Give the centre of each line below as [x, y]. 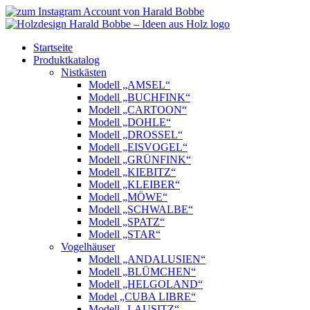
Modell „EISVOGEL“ [138, 147]
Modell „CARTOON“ [138, 110]
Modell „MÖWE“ [128, 197]
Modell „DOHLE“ [130, 122]
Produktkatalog [66, 60]
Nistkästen [84, 72]
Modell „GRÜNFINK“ [140, 159]
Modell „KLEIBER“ [134, 184]
